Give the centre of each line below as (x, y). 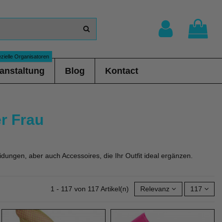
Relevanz (155, 189)
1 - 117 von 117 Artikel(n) (91, 189)
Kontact (121, 71)
